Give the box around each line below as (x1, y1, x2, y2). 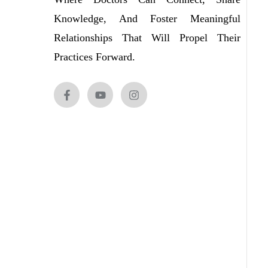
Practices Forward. (54, 51, 138, 63)
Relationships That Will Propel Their (54, 32, 240, 44)
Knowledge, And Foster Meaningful (54, 13, 240, 25)
